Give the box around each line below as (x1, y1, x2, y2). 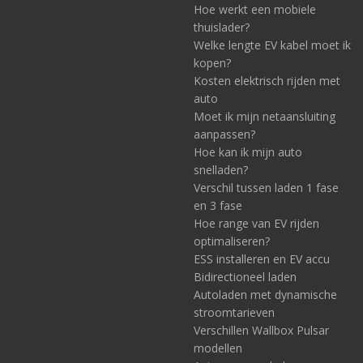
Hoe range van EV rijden (194, 216, 319, 231)
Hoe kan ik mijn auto (194, 144, 302, 160)
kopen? (194, 55, 231, 70)
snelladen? (194, 162, 248, 177)
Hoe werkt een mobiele (194, 2, 316, 17)
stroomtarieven (194, 305, 275, 320)
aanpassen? (194, 126, 255, 142)
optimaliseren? (194, 233, 270, 249)
